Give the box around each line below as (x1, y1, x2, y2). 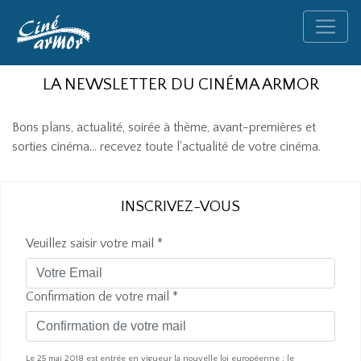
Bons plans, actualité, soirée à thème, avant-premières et (12, 120, 316, 135)
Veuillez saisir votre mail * (26, 236, 163, 251)
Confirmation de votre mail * (26, 289, 178, 304)
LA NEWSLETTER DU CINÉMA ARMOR (42, 75, 319, 93)
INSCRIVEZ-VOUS (121, 198, 240, 215)
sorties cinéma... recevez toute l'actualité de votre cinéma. (12, 139, 321, 154)
